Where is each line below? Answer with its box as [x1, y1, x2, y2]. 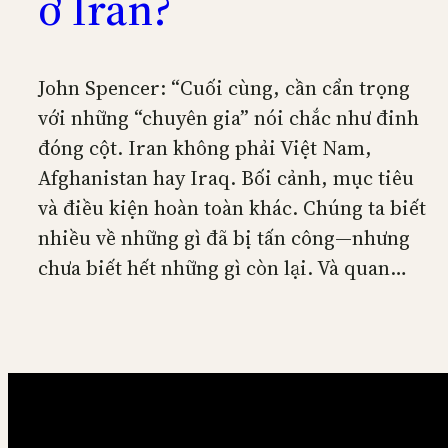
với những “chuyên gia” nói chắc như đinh [38, 103, 419, 132]
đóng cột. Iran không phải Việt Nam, [38, 133, 372, 162]
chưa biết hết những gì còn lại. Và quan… [38, 253, 407, 282]
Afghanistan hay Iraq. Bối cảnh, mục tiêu [38, 163, 414, 192]
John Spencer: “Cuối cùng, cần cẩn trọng [38, 73, 410, 102]
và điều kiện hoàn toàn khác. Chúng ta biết [38, 193, 426, 222]
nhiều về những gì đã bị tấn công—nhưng [38, 223, 410, 252]
